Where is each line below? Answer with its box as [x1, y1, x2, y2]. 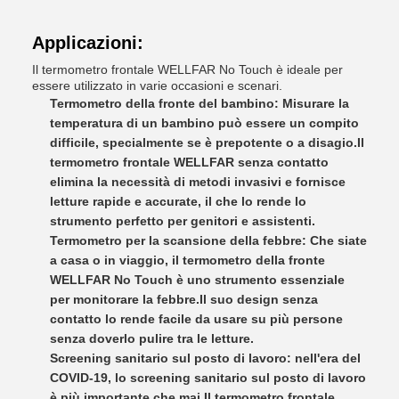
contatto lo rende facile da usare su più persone [50, 312, 343, 326]
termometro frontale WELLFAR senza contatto [50, 155, 329, 169]
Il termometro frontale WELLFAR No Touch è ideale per [32, 62, 343, 77]
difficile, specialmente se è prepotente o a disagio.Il [50, 135, 364, 150]
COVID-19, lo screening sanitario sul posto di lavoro [50, 370, 366, 385]
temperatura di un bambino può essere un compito [50, 116, 359, 130]
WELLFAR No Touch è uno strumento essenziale [50, 273, 345, 287]
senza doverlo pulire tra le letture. [50, 331, 254, 346]
